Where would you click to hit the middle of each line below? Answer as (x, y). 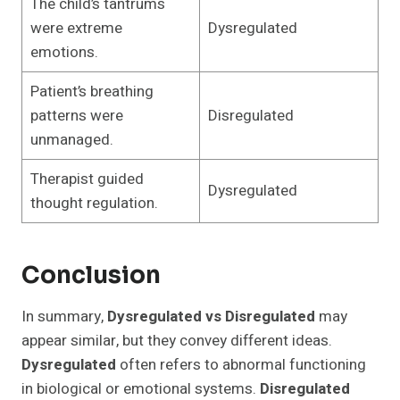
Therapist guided (87, 179)
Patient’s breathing (92, 92)
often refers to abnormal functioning (241, 365)
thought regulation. (94, 204)
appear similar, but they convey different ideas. (177, 341)
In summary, (64, 317)
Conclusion (91, 276)
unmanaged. (71, 140)
